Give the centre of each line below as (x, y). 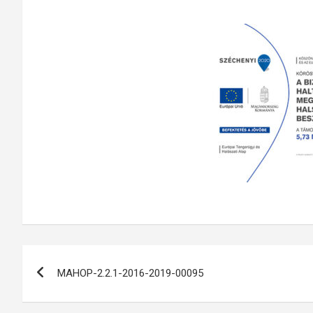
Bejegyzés (72, 258)
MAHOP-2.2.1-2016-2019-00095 (130, 273)
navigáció (70, 287)
